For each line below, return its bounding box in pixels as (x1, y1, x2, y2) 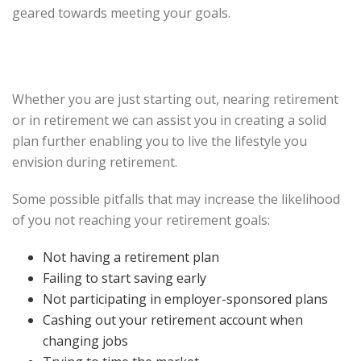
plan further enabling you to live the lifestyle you (12, 132, 307, 150)
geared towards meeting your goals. (12, 4, 230, 22)
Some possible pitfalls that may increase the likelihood (12, 190, 340, 208)
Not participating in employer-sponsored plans (42, 290, 328, 308)
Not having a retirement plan (42, 248, 219, 266)
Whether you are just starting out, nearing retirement (12, 90, 338, 108)
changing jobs (42, 332, 128, 350)
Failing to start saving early (42, 269, 206, 287)
